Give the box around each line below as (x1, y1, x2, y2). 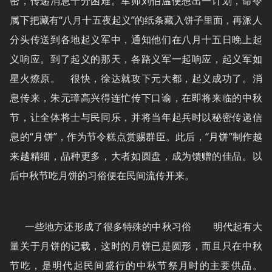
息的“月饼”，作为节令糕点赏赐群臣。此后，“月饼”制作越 (10, 129, 262, 144)
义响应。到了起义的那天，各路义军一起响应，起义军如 (10, 52, 262, 66)
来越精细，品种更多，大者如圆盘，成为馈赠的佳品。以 (10, 149, 262, 163)
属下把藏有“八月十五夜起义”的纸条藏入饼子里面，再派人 (10, 13, 262, 27)
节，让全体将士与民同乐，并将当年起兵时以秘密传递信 (10, 110, 262, 124)
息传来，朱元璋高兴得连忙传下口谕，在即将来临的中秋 (10, 90, 262, 105)
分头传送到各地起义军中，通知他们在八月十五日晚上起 (10, 32, 262, 47)
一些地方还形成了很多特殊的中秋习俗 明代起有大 (10, 219, 262, 234)
